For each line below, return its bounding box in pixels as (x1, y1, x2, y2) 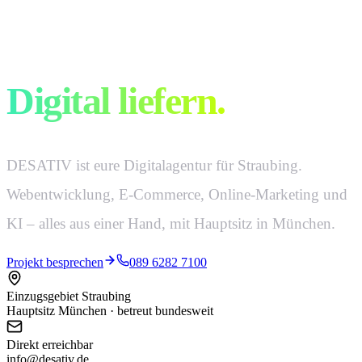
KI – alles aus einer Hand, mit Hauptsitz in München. (6, 215, 335, 233)
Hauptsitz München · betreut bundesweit (6, 304, 213, 318)
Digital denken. (6, 43, 242, 86)
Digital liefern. (6, 79, 225, 123)
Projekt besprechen (6, 255, 103, 270)
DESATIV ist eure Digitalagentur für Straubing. (6, 157, 302, 175)
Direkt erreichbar (6, 338, 93, 352)
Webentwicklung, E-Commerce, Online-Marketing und (6, 186, 347, 204)
